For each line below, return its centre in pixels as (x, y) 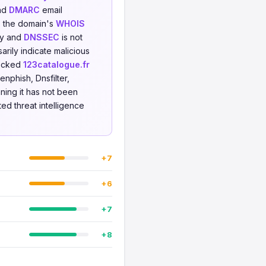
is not (71, 37)
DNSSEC (42, 37)
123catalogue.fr (56, 64)
